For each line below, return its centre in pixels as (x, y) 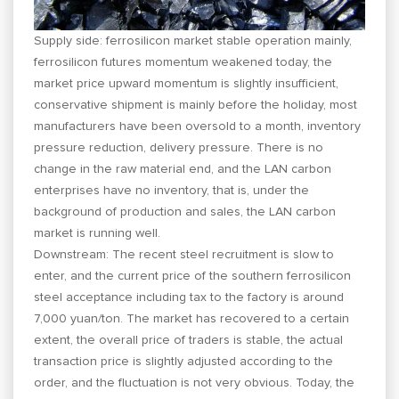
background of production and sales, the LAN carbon (185, 212)
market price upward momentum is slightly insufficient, (187, 83)
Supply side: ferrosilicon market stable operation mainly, (193, 41)
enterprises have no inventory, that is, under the (172, 190)
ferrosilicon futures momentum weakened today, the (183, 62)
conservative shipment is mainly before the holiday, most (196, 105)
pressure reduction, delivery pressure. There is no (179, 147)
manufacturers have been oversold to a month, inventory (198, 126)
